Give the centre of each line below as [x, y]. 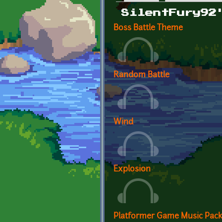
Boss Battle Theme [148, 28]
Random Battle [141, 75]
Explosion [132, 169]
